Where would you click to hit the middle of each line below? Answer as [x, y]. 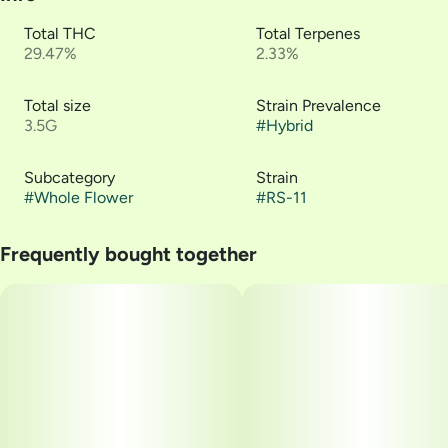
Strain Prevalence [318, 105]
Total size [57, 105]
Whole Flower [83, 197]
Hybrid [289, 125]
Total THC [60, 33]
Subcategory [69, 177]
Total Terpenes [308, 33]
